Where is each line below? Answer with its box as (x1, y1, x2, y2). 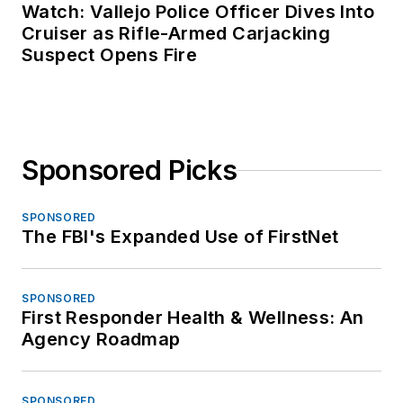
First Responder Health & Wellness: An (22, 307, 364, 328)
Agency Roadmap (22, 328, 181, 350)
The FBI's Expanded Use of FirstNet (22, 226, 339, 247)
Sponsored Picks (22, 154, 237, 186)
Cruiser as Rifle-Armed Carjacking (22, 22, 332, 44)
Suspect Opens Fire (22, 44, 198, 66)
